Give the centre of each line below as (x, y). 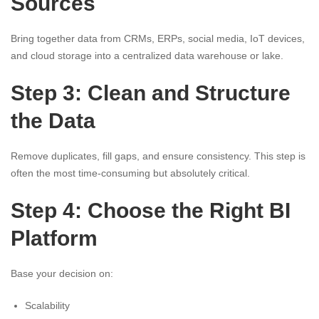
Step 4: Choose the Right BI (151, 211)
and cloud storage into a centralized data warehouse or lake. (147, 56)
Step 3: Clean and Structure (151, 93)
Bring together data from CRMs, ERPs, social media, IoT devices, (158, 39)
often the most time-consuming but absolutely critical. (130, 173)
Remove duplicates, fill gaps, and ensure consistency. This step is (158, 156)
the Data (53, 121)
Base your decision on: (62, 274)
